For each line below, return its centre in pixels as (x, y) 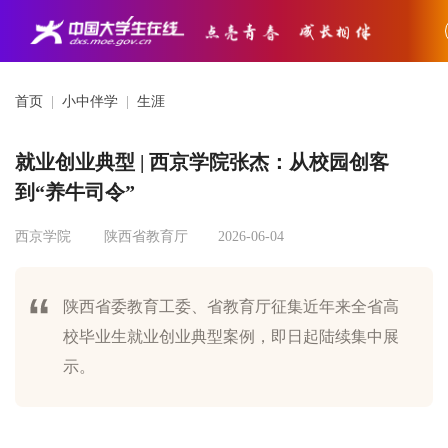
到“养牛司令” (75, 192)
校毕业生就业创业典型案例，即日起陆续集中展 (231, 336)
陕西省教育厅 (146, 236)
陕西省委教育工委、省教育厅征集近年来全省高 (231, 306)
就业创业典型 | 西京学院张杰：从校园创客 (202, 162)
